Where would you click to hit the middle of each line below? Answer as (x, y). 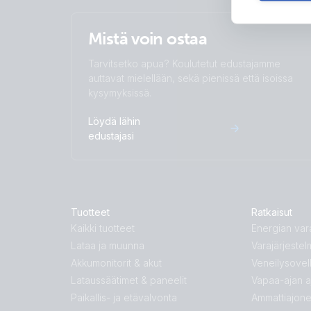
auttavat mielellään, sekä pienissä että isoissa (191, 78)
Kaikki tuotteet (103, 228)
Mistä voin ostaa (148, 39)
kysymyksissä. (120, 93)
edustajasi (111, 136)
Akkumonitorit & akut (116, 263)
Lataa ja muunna (108, 245)
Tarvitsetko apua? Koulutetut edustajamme (184, 64)
